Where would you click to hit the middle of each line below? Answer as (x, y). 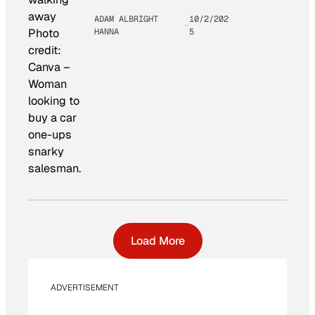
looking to (54, 101)
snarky (46, 151)
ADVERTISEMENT (85, 288)
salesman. (54, 168)
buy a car (52, 117)
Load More (157, 241)
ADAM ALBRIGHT (126, 19)
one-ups (50, 134)
